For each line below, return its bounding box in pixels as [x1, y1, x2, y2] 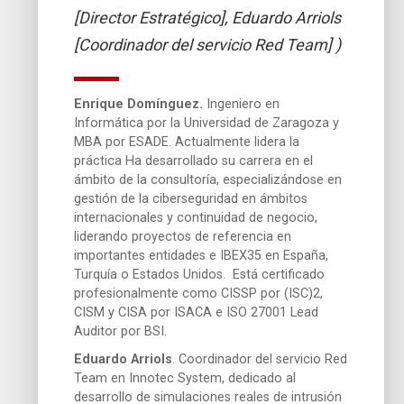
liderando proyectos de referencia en [74, 228, 292, 244]
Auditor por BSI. [74, 323, 168, 339]
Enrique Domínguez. [74, 96, 204, 112]
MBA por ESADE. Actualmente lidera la [74, 133, 300, 150]
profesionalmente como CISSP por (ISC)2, [74, 285, 324, 301]
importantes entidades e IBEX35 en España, [74, 247, 329, 263]
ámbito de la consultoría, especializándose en [74, 171, 343, 188]
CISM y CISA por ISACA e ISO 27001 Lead [74, 304, 319, 320]
